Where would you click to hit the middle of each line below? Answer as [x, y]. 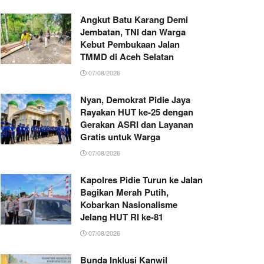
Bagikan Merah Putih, [124, 192]
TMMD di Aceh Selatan [127, 57]
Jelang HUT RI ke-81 [122, 217]
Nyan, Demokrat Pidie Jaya [135, 100]
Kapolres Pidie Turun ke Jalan [141, 180]
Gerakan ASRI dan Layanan [137, 125]
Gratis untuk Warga [120, 137]
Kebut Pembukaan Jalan [130, 44]
